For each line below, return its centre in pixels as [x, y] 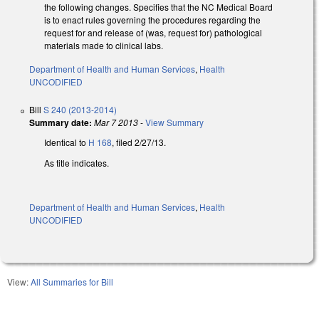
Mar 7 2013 [116, 122]
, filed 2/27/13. [139, 142]
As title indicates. [77, 163]
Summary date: [61, 123]
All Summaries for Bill [72, 281]
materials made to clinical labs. [104, 46]
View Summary [174, 122]
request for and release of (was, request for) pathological [153, 33]
